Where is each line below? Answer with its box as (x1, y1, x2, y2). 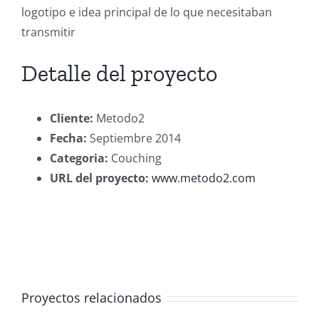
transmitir (21, 24, 75, 40)
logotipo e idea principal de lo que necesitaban (21, 4, 272, 20)
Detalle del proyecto (21, 60, 217, 87)
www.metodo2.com (152, 170, 256, 186)
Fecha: (50, 130, 87, 146)
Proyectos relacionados (21, 289, 162, 306)
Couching (108, 150, 162, 166)
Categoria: (50, 150, 108, 166)
